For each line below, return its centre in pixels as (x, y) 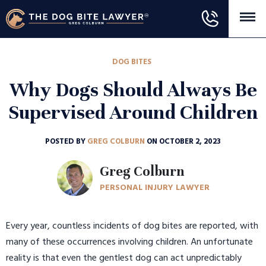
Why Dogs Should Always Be (133, 90)
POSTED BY (66, 142)
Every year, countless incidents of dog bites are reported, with (132, 227)
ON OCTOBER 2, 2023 (184, 142)
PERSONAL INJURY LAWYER (154, 188)
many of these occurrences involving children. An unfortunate (129, 243)
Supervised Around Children (133, 113)
